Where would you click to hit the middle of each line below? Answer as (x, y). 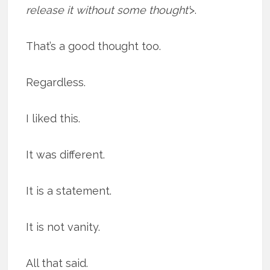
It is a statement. (69, 191)
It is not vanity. (63, 227)
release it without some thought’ (108, 10)
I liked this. (53, 119)
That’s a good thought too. (94, 46)
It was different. (66, 155)
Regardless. (56, 83)
